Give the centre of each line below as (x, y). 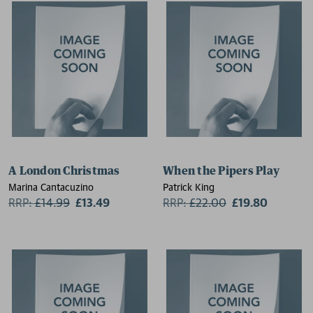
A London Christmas (64, 171)
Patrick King (189, 187)
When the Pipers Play (221, 171)
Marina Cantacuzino (51, 187)
